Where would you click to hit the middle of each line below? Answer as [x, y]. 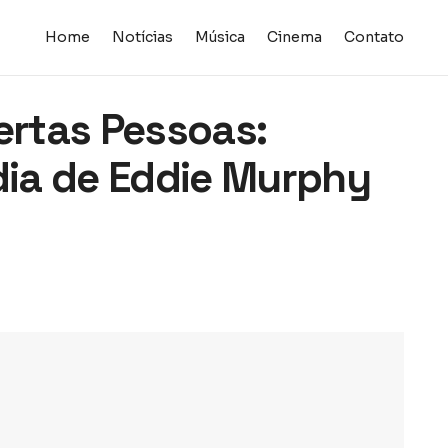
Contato [373, 37]
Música [219, 37]
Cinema [294, 37]
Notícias [142, 37]
